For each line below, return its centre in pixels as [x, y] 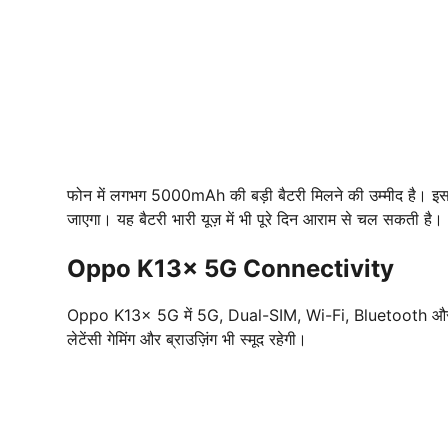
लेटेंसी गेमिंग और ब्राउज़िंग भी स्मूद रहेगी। [187, 338]
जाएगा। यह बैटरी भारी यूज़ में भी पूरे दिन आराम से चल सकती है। [255, 218]
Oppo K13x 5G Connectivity [230, 268]
